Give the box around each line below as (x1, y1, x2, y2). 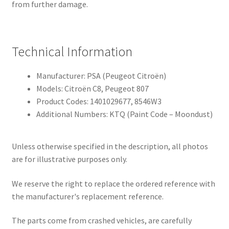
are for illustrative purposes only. (11, 154, 127, 165)
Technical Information (11, 43, 132, 60)
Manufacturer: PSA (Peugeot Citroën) (36, 70, 166, 81)
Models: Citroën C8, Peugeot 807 (36, 83, 149, 94)
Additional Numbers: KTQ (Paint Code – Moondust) (36, 108, 213, 119)
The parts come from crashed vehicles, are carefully (11, 215, 192, 226)
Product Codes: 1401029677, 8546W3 (36, 96, 162, 106)
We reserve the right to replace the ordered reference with (11, 178, 215, 189)
